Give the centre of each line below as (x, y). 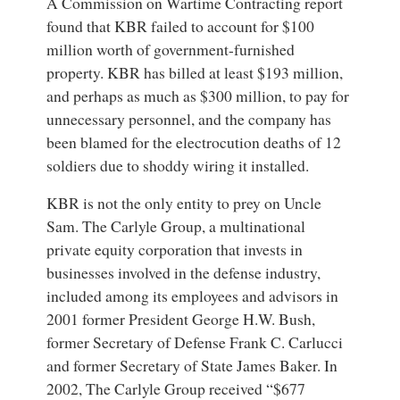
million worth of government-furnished (171, 50)
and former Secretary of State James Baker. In (192, 366)
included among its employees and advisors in (193, 296)
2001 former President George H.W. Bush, (181, 319)
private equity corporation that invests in (175, 250)
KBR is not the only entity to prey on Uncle (184, 203)
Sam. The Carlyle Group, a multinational (176, 226)
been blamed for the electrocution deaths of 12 (194, 142)
